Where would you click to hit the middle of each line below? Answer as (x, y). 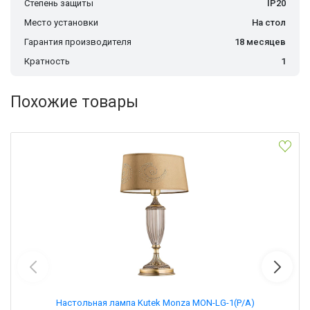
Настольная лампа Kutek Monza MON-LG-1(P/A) (155, 302)
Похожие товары (74, 102)
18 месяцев (260, 42)
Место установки (61, 23)
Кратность (47, 62)
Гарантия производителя (78, 42)
